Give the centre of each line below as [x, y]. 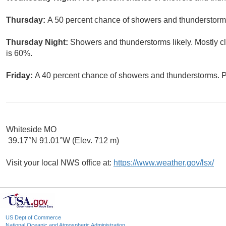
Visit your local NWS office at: [60, 163]
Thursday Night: [38, 42]
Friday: [20, 76]
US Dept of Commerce [33, 218]
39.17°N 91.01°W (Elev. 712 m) [63, 141]
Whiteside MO [31, 130]
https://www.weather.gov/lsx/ [164, 163]
